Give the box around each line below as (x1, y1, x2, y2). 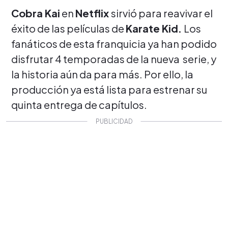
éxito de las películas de (11, 21, 126, 35)
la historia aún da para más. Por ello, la (11, 67, 193, 80)
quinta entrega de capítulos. (11, 98, 147, 111)
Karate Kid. (126, 21, 184, 35)
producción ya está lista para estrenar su (11, 82, 207, 96)
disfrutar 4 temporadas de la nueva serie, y (11, 52, 216, 65)
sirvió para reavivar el (111, 6, 213, 19)
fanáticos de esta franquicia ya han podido (11, 37, 217, 50)
